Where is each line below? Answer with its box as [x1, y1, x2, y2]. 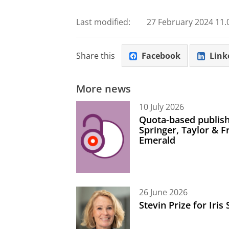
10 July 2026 [139, 101, 184, 112]
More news [76, 81, 131, 96]
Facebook [141, 50, 180, 61]
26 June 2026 [139, 186, 188, 198]
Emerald [139, 134, 175, 147]
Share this [76, 50, 115, 61]
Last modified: [76, 16, 130, 28]
